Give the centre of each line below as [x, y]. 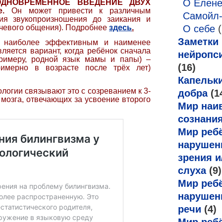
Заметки [198, 42]
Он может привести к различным [78, 10]
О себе [199, 29]
